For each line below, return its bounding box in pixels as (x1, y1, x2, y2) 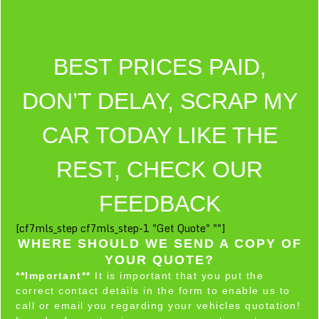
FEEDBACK (98, 190, 221, 216)
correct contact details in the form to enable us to (16, 284, 291, 296)
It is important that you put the (90, 269, 263, 281)
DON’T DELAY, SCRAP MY (21, 88, 298, 114)
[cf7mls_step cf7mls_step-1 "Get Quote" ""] (16, 219, 225, 236)
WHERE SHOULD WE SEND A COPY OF (17, 236, 302, 251)
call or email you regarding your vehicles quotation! (16, 299, 300, 311)
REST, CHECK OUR (56, 156, 263, 182)
